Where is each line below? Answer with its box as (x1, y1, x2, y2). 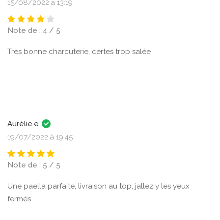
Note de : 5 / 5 (7, 161, 60, 169)
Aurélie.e (7, 119, 41, 128)
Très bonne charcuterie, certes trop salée (7, 47, 151, 56)
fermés (7, 194, 31, 203)
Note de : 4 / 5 (7, 26, 60, 35)
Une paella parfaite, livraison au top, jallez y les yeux (7, 182, 190, 191)
